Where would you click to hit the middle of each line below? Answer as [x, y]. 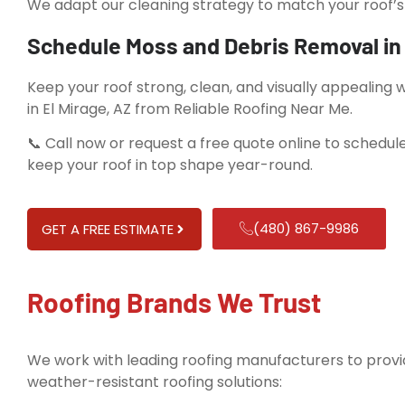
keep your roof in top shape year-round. [170, 165]
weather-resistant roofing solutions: [155, 381]
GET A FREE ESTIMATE [108, 229]
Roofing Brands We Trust [174, 301]
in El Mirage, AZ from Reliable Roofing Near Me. [190, 108]
